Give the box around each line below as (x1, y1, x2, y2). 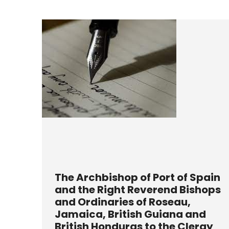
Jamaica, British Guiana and (55, 207, 206, 221)
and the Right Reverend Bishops (55, 182, 221, 197)
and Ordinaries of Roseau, (55, 194, 191, 209)
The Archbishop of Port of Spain (55, 170, 220, 185)
